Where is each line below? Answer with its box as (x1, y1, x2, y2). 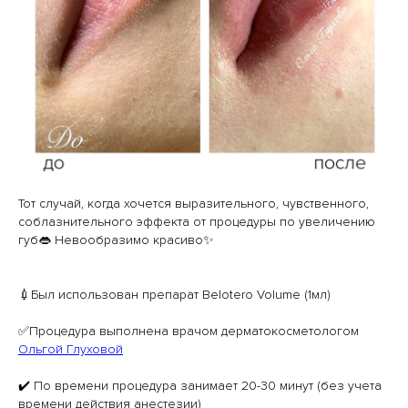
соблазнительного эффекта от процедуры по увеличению (18, 214, 375, 229)
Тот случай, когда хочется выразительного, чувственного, (18, 196, 369, 211)
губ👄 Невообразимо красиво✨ (18, 232, 214, 248)
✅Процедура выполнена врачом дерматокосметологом (18, 323, 359, 339)
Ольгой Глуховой (18, 342, 123, 357)
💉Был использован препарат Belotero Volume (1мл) (18, 287, 331, 302)
